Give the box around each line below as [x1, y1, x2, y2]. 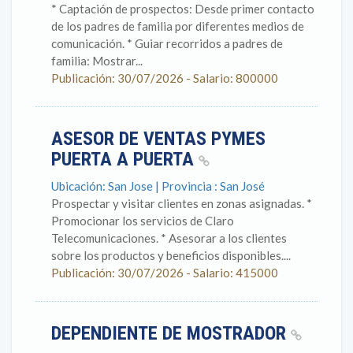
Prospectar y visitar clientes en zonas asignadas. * [51, 196, 312, 210]
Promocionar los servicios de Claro [51, 214, 234, 228]
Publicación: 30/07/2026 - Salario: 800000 [51, 71, 278, 85]
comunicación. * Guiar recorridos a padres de [51, 36, 283, 50]
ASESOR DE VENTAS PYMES [51, 128, 266, 150]
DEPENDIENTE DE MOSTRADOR [51, 322, 291, 344]
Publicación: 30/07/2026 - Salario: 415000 [51, 266, 278, 280]
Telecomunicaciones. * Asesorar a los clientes [51, 231, 287, 245]
